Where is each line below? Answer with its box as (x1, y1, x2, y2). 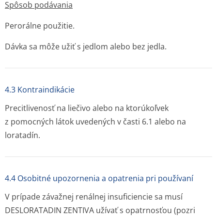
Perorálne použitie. (5, 20, 75, 31)
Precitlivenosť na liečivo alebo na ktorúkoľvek (5, 103, 169, 113)
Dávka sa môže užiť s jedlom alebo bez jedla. (5, 41, 167, 52)
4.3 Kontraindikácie (5, 84, 75, 95)
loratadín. (5, 130, 40, 140)
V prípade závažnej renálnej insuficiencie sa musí (5, 191, 183, 202)
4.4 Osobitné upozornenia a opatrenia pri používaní (5, 173, 193, 184)
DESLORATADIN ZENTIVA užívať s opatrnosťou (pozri (5, 205, 195, 216)
